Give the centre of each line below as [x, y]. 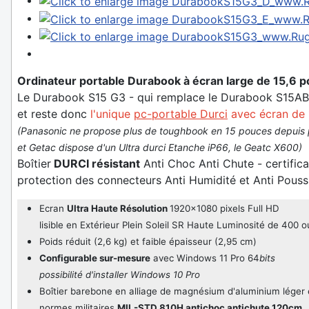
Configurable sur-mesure [95, 258]
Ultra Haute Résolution [118, 209]
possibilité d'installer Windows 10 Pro [120, 275]
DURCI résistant [96, 164]
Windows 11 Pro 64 [218, 258]
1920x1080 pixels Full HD [225, 209]
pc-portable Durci [181, 114]
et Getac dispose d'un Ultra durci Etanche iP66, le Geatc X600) [160, 148]
